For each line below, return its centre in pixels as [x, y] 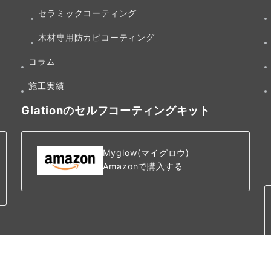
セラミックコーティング [88, 13]
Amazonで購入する [143, 166]
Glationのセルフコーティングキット [116, 110]
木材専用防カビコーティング [96, 37]
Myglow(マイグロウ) [146, 153]
